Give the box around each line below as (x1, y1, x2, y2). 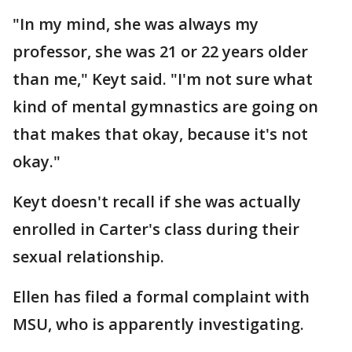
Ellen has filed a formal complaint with (13, 286, 310, 307)
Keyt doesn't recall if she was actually (13, 191, 301, 212)
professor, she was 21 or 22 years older (13, 41, 308, 62)
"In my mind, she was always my (13, 13, 258, 35)
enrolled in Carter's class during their (13, 218, 299, 240)
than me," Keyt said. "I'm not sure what (13, 68, 313, 90)
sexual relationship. (13, 246, 164, 267)
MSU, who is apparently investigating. (13, 313, 304, 335)
